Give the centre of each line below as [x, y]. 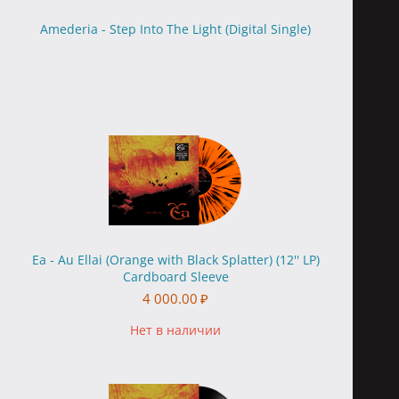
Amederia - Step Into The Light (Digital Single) [176, 29]
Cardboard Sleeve [175, 277]
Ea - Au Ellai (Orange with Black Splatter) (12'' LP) [175, 260]
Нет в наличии [176, 330]
